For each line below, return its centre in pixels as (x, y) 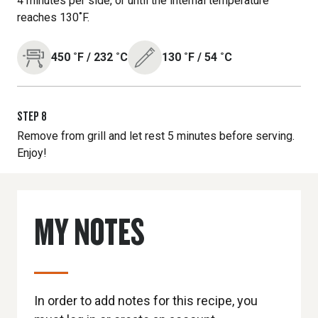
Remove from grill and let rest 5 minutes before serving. (156, 136)
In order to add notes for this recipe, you (146, 301)
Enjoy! (32, 153)
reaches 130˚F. (53, 17)
